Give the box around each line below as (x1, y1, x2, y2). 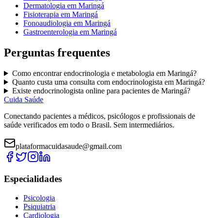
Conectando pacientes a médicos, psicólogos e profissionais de (4, 112, 195, 121)
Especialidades (4, 173, 62, 184)
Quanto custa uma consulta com (12, 78, 112, 87)
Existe (12, 87, 33, 95)
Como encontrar (12, 69, 64, 78)
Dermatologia (23, 1, 65, 10)
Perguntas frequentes (4, 46, 110, 59)
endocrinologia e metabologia (63, 69, 154, 78)
